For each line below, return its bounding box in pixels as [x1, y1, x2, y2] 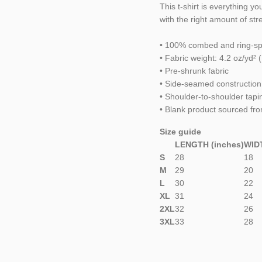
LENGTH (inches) [175, 140, 244, 149]
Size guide [160, 127, 201, 136]
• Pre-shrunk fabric [160, 66, 229, 75]
